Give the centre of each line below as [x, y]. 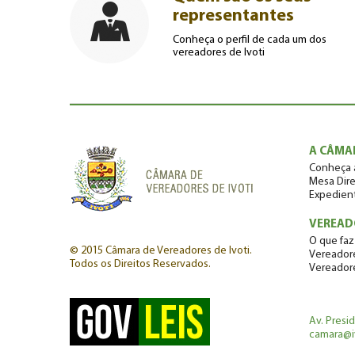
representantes [234, 16]
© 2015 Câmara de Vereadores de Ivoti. [161, 251]
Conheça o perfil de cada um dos [250, 40]
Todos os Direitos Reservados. [140, 264]
